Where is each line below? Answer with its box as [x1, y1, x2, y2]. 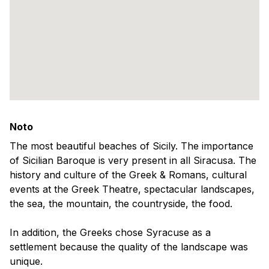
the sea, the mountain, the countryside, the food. [10, 197, 232, 210]
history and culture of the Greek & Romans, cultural [10, 168, 247, 181]
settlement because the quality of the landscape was [10, 240, 248, 253]
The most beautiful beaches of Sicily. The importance [10, 139, 253, 152]
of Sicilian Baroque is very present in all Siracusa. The [10, 154, 256, 166]
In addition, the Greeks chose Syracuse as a [10, 226, 211, 238]
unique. [10, 255, 43, 267]
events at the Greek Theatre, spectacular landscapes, [10, 183, 255, 195]
